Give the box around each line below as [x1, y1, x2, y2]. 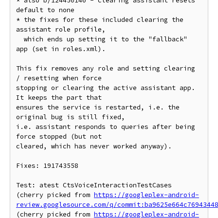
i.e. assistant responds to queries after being [16, 123, 195, 131]
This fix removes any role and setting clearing [16, 64, 195, 73]
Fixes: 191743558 [16, 162, 78, 170]
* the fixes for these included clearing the [16, 16, 183, 24]
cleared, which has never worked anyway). [16, 142, 172, 150]
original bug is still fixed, [16, 113, 125, 121]
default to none [16, 6, 74, 14]
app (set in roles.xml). [16, 45, 106, 53]
